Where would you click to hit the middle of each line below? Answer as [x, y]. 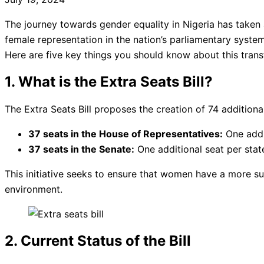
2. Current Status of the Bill [98, 241]
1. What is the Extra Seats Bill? [109, 82]
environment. [34, 189]
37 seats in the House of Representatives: [126, 134]
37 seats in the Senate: [81, 149]
